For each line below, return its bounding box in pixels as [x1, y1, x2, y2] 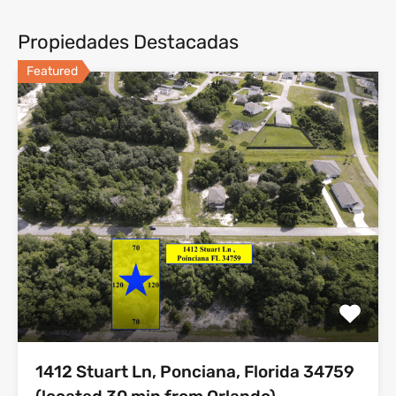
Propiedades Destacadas [18, 30, 239, 54]
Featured [27, 64, 78, 79]
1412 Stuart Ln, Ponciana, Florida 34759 [35, 361, 354, 382]
